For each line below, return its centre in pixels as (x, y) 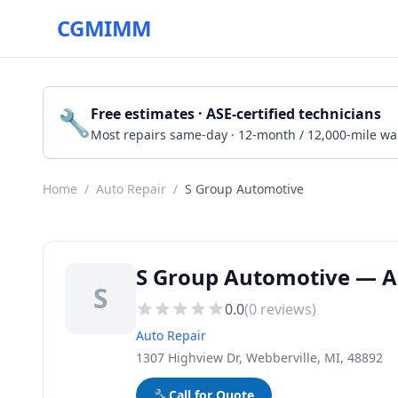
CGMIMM (104, 28)
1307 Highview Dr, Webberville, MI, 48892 (259, 358)
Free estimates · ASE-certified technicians (236, 114)
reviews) (287, 309)
